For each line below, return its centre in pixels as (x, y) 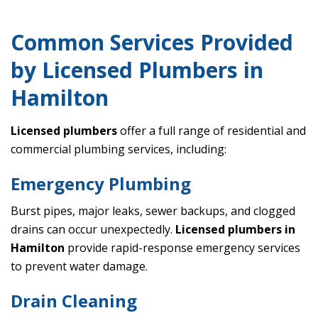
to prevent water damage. (79, 267)
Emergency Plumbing (101, 184)
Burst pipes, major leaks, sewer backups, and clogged (153, 211)
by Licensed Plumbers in (137, 70)
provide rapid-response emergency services (182, 248)
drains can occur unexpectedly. (93, 230)
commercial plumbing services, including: (119, 149)
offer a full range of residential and (212, 131)
